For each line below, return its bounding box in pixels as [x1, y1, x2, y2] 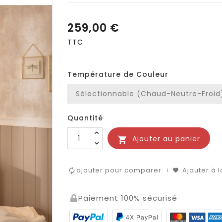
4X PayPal [125, 214, 159, 221]
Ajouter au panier [132, 134, 200, 144]
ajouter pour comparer [76, 166, 162, 175]
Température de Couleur [67, 69, 168, 80]
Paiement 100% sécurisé [78, 193, 177, 204]
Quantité [67, 113, 103, 123]
